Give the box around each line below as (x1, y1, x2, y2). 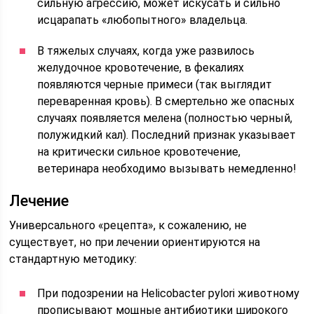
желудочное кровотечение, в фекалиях (37, 61, 245, 74)
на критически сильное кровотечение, (37, 145, 241, 158)
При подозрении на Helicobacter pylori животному (37, 287, 300, 300)
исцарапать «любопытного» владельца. (37, 13, 248, 27)
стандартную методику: (9, 252, 137, 266)
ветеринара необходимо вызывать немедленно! (37, 162, 297, 175)
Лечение (9, 192, 69, 210)
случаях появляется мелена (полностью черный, (37, 111, 293, 125)
